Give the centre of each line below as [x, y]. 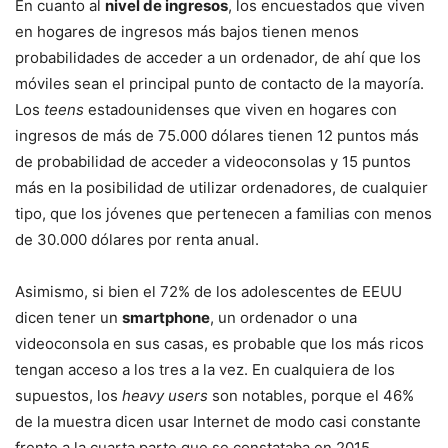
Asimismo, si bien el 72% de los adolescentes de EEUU [208, 292]
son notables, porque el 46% [311, 396]
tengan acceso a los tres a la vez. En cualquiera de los [205, 370]
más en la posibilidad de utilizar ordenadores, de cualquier [221, 188]
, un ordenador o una [283, 318]
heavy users [165, 396]
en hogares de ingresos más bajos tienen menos [187, 32]
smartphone [166, 318]
